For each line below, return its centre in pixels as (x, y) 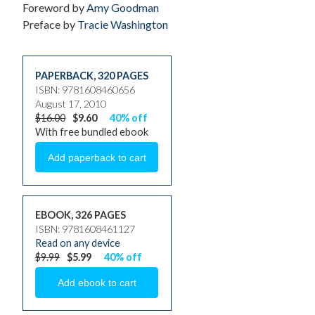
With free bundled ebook (92, 131)
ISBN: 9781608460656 (85, 89)
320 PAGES (123, 75)
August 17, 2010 (71, 103)
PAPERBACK (65, 75)
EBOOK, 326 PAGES (81, 215)
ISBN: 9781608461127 (85, 229)
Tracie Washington (123, 25)
